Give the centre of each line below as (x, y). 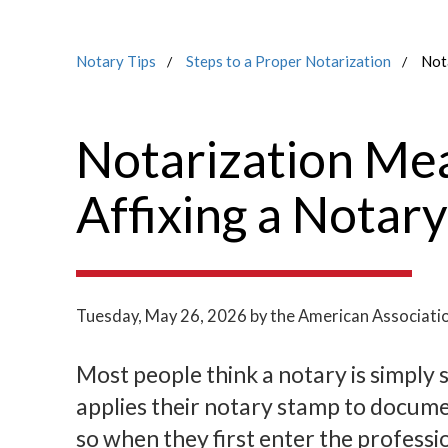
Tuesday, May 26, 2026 (161, 316)
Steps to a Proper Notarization (288, 61)
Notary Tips (115, 61)
